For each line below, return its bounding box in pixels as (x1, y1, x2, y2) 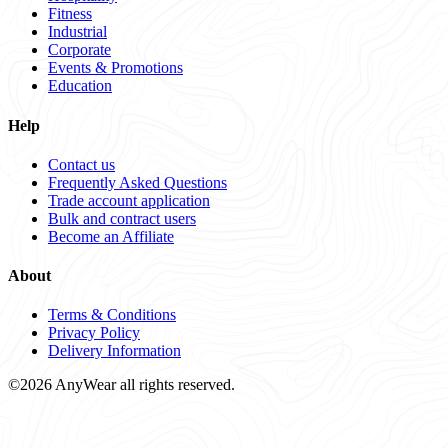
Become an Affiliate (48, 227, 174, 245)
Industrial (48, 23, 107, 41)
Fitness (48, 5, 92, 23)
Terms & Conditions (48, 306, 176, 324)
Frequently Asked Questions (48, 173, 227, 191)
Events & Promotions (48, 59, 183, 77)
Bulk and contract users (48, 209, 196, 227)
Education (48, 77, 112, 95)
